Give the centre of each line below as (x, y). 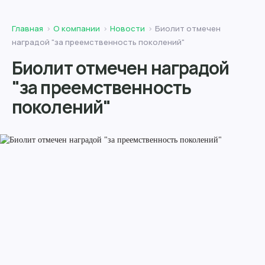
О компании (77, 28)
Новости (127, 28)
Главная (28, 28)
